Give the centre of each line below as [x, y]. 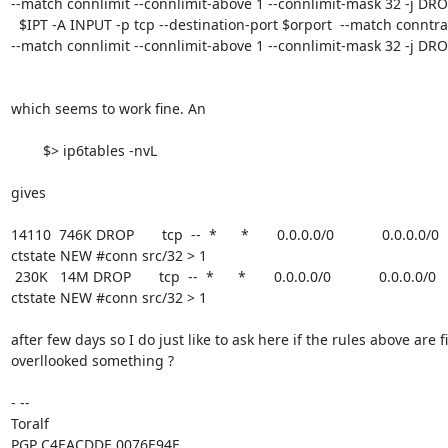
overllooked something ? [92, 360]
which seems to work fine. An [108, 108]
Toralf [29, 423]
